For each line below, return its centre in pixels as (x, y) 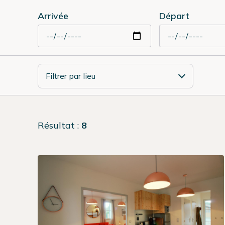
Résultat (56, 126)
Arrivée (53, 16)
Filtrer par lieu (71, 76)
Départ (174, 16)
